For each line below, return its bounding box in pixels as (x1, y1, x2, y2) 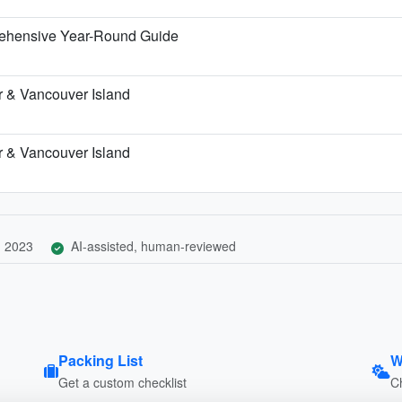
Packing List (57, 349, 143, 371)
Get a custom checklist (57, 372, 187, 391)
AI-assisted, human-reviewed (67, 236, 236, 255)
